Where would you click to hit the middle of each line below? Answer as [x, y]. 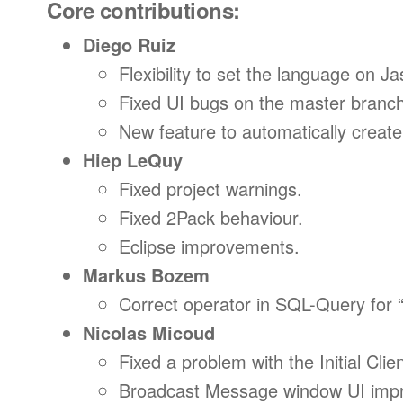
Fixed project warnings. [210, 188]
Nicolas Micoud [149, 332]
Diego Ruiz [129, 45]
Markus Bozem [146, 275]
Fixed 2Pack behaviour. [211, 217]
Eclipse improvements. [209, 246]
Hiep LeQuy [133, 160]
